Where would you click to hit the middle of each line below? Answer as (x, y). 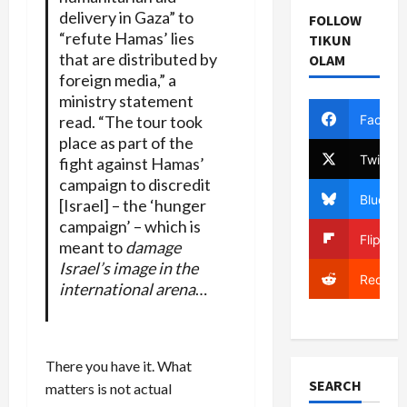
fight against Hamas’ (131, 163)
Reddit (379, 279)
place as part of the (126, 142)
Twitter (380, 159)
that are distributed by (138, 59)
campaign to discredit (134, 184)
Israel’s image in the (128, 268)
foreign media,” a (117, 79)
